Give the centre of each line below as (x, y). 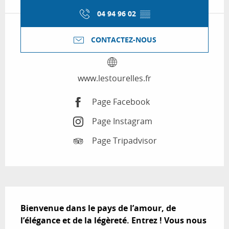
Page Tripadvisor (124, 141)
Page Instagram (122, 121)
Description (36, 193)
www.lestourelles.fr (114, 78)
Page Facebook (121, 102)
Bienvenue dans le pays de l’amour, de (98, 208)
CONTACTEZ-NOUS (124, 40)
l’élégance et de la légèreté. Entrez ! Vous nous (113, 220)
